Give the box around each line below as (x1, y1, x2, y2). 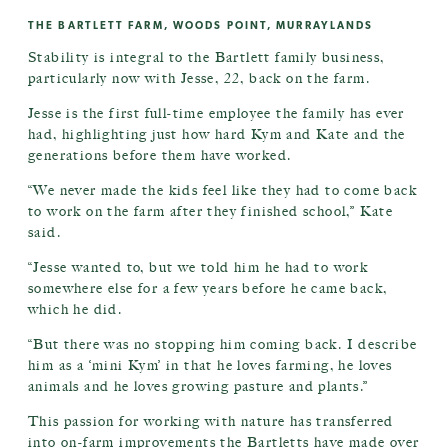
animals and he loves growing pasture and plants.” (28, 378, 369, 395)
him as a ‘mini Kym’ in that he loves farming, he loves (28, 357, 393, 374)
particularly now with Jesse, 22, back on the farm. (28, 70, 370, 87)
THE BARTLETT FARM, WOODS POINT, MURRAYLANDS (28, 19, 374, 31)
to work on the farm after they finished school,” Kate (28, 203, 394, 220)
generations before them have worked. (28, 147, 292, 164)
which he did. (28, 301, 123, 318)
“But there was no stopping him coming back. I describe (28, 336, 418, 353)
